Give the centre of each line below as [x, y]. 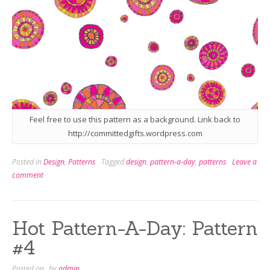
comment [28, 175]
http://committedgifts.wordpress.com [135, 133]
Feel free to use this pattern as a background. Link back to [135, 119]
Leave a [244, 162]
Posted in [28, 162]
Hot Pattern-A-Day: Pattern [135, 228]
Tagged [114, 162]
